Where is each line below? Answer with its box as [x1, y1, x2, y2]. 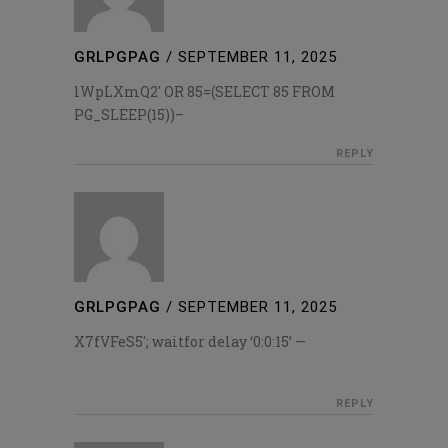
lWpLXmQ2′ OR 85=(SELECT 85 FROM [74, 82, 335, 102]
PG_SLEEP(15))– [74, 105, 184, 125]
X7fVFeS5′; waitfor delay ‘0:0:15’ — [74, 332, 306, 352]
